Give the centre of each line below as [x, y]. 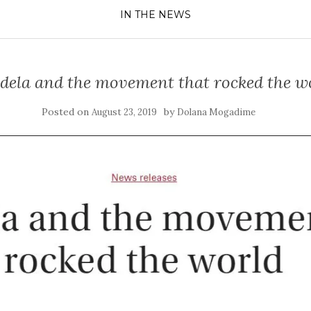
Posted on [67, 112]
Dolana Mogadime [216, 112]
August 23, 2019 [124, 112]
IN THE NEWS [155, 15]
